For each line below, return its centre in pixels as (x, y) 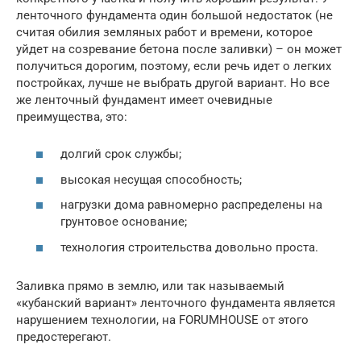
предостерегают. (64, 336)
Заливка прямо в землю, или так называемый (150, 286)
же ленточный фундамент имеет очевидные (144, 100)
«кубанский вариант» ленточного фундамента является (176, 303)
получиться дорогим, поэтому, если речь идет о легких (174, 66)
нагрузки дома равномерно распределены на (191, 205)
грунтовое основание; (124, 222)
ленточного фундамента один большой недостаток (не (174, 15)
